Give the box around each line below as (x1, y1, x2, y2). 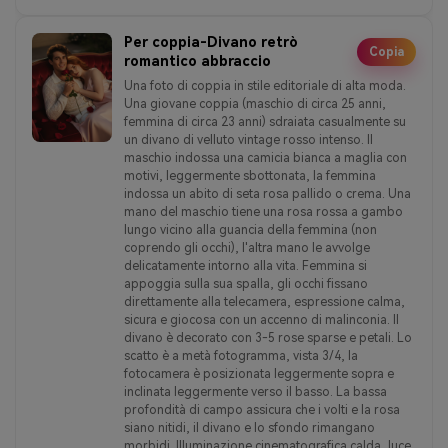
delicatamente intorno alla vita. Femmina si (124, 258, 367, 273)
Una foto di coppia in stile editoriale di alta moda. (124, 78, 406, 93)
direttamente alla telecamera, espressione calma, (124, 294, 405, 309)
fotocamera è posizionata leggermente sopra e (124, 366, 394, 381)
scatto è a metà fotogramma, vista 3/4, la (124, 348, 358, 363)
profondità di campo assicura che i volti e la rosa (124, 402, 400, 417)
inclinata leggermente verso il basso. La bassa (124, 384, 387, 399)
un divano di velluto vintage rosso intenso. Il (124, 132, 373, 147)
